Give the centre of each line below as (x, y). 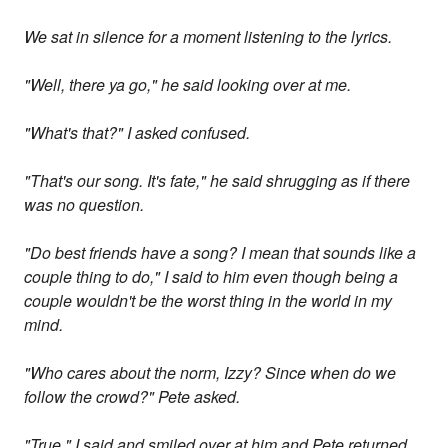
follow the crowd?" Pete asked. (132, 397)
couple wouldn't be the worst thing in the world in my (208, 301)
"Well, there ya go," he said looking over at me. (188, 85)
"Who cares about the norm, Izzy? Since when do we (210, 373)
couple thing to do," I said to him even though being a (211, 277)
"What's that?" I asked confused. (137, 133)
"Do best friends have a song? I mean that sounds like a (220, 253)
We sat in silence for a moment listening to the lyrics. (208, 37)
